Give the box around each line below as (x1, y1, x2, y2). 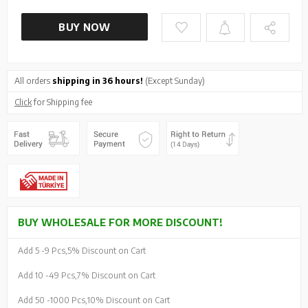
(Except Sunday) (143, 75, 205, 86)
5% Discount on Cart (67, 245, 146, 256)
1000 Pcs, (50, 294, 87, 305)
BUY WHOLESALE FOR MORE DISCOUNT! (18, 216, 223, 228)
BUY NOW (58, 21, 111, 33)
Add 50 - (18, 294, 50, 305)
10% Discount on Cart (87, 294, 170, 305)
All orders (14, 75, 52, 86)
